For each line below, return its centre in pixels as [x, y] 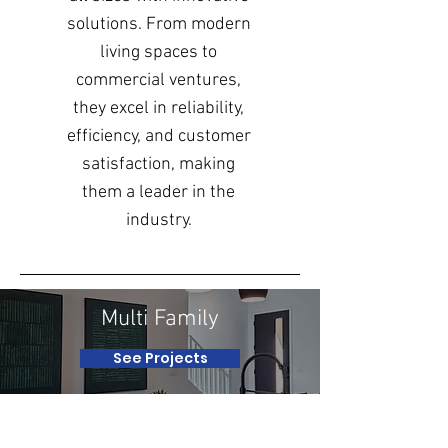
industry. [158, 220]
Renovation [160, 431]
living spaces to [158, 52]
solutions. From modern [158, 24]
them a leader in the [158, 192]
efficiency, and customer [158, 136]
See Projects [160, 358]
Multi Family [160, 319]
